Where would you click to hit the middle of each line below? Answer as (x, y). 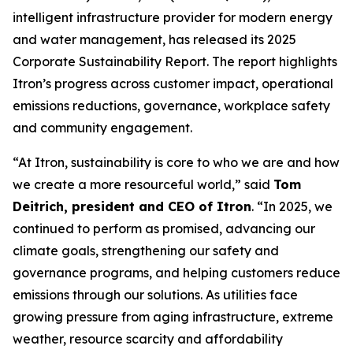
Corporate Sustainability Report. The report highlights (175, 62)
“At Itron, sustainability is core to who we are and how (176, 163)
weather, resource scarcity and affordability (148, 339)
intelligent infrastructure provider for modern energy (173, 18)
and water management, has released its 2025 (154, 40)
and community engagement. (102, 128)
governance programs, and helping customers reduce (176, 273)
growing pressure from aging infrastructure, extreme (173, 317)
